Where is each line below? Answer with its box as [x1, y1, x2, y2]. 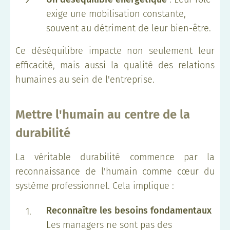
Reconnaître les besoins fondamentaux [46, 204, 212, 216]
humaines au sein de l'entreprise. [15, 73, 155, 85]
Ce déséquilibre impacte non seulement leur [15, 45, 215, 56]
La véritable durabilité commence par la [15, 151, 215, 163]
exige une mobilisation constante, [46, 8, 186, 20]
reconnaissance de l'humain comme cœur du [15, 165, 215, 177]
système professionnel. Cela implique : [15, 180, 174, 191]
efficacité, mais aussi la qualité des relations [15, 59, 215, 71]
